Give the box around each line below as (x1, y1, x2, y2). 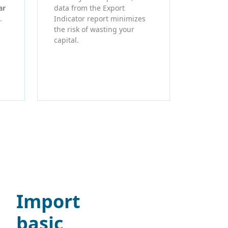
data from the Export (54, 3, 125, 13)
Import (16, 188, 80, 214)
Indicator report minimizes (54, 13, 146, 23)
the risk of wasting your (54, 24, 134, 34)
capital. (54, 35, 79, 45)
